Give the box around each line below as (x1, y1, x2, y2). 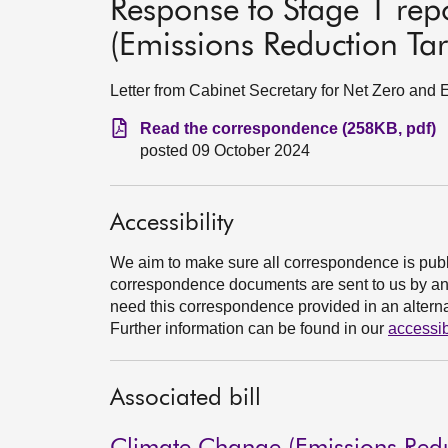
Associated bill (110, 386, 261, 410)
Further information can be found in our (110, 320, 388, 337)
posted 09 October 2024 (140, 142, 310, 159)
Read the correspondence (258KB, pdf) (140, 120, 436, 137)
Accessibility (110, 211, 234, 235)
